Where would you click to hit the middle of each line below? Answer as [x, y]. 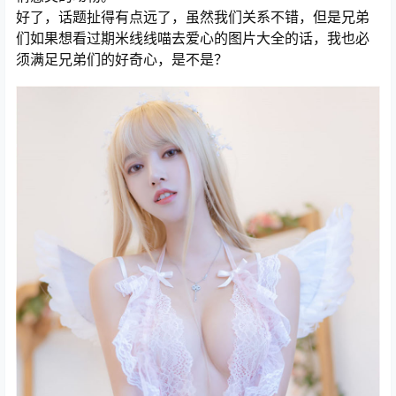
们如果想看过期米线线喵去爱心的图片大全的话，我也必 [193, 38]
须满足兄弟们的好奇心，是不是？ [122, 60]
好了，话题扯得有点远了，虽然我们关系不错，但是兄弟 [193, 17]
